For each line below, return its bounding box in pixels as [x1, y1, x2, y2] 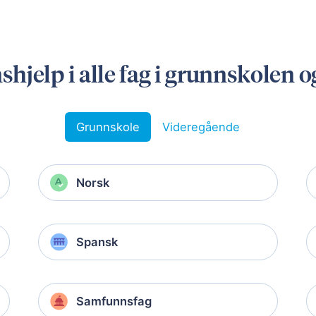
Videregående [162, 120, 240, 135]
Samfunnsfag [76, 294, 152, 309]
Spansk [76, 235, 118, 250]
